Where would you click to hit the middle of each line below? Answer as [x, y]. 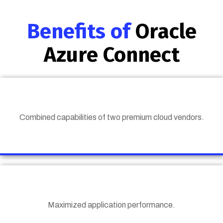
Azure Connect [111, 55]
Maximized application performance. [111, 205]
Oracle [166, 32]
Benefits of [81, 32]
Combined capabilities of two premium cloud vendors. [111, 117]
